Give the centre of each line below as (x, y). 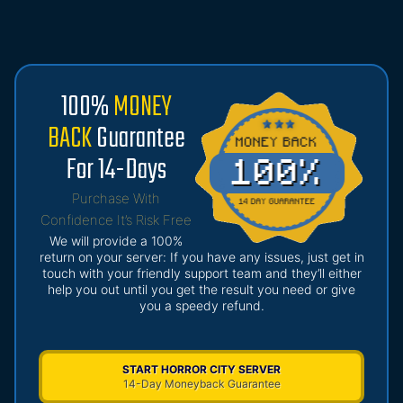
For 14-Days (116, 171)
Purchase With (116, 199)
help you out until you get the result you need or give (201, 290)
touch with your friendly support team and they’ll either (201, 273)
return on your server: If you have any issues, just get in (201, 257)
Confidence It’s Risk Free (116, 220)
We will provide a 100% (116, 241)
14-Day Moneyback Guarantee (201, 384)
